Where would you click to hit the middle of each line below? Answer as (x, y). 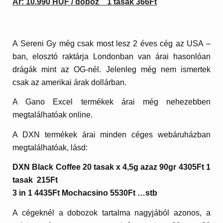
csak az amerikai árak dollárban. (70, 82)
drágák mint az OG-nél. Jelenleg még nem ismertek (111, 69)
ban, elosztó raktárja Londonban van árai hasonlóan (111, 56)
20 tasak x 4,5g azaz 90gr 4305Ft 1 (145, 167)
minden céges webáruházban (153, 134)
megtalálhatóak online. (53, 115)
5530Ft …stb (133, 193)
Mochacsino (85, 193)
